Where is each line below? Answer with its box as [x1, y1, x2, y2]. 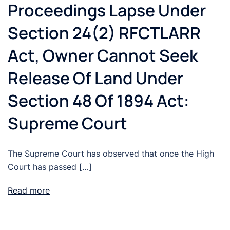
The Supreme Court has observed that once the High [8, 148, 214, 159]
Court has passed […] [8, 162, 92, 172]
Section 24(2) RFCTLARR [8, 22, 201, 45]
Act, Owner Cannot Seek [8, 44, 198, 67]
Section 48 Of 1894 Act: [8, 89, 189, 112]
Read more [8, 185, 50, 196]
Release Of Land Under [8, 67, 183, 90]
